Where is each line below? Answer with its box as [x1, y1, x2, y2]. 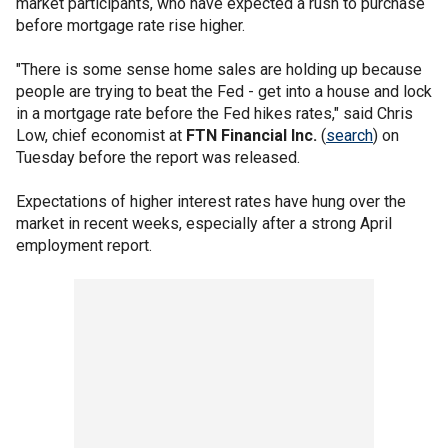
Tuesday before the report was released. [16, 148, 300, 167]
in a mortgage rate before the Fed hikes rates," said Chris [16, 104, 413, 123]
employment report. [16, 236, 152, 255]
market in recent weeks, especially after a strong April [16, 214, 392, 233]
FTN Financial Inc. [186, 126, 317, 145]
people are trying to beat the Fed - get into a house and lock [16, 82, 432, 101]
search [326, 126, 373, 145]
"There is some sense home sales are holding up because [16, 60, 422, 79]
